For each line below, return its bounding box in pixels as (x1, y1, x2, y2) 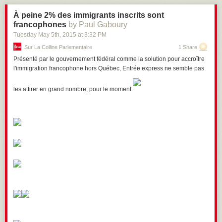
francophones (13, 20, 66, 29)
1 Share (178, 44, 197, 50)
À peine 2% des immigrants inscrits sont (13, 11, 164, 19)
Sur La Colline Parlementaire (24, 44, 92, 50)
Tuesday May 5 (13, 31, 55, 38)
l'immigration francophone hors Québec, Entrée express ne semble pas (13, 65, 204, 72)
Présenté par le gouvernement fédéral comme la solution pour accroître (13, 55, 205, 62)
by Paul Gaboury (68, 20, 127, 29)
